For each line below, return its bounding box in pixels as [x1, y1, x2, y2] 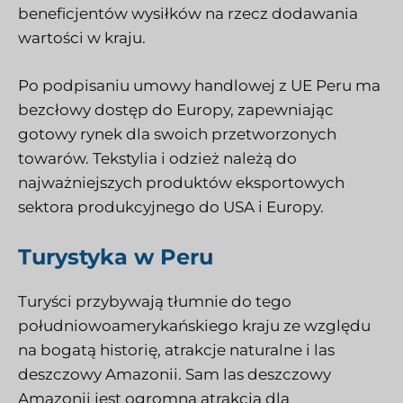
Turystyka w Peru [18, 244, 213, 271]
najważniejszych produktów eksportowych [18, 173, 345, 192]
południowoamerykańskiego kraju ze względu [18, 317, 371, 336]
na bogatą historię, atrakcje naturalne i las [18, 341, 335, 360]
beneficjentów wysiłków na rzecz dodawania [18, 4, 358, 23]
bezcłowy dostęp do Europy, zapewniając [18, 100, 334, 119]
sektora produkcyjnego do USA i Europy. [18, 197, 324, 216]
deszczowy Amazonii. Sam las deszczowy [18, 365, 331, 384]
